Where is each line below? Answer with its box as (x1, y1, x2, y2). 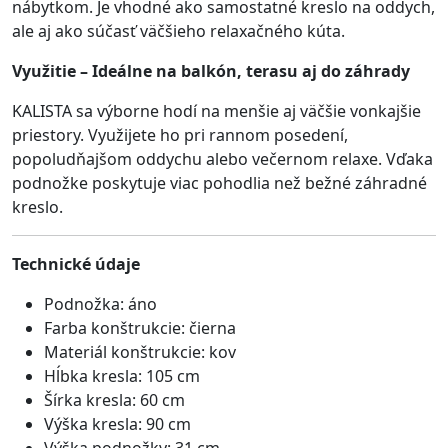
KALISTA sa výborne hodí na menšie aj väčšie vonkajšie (12, 100, 421, 123)
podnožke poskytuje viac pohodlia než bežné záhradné (12, 172, 427, 195)
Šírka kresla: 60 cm (44, 389, 185, 412)
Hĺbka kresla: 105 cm (44, 365, 200, 388)
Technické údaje (12, 253, 140, 276)
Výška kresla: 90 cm (44, 413, 191, 436)
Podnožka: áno (44, 293, 157, 316)
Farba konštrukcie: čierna (44, 317, 236, 340)
